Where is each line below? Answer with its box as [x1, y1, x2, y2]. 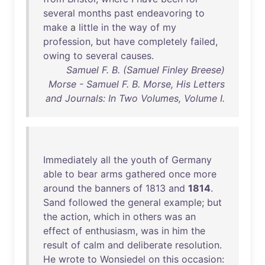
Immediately [43, 154, 98, 166]
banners [95, 182, 130, 194]
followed [69, 196, 108, 208]
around [43, 182, 75, 194]
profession [43, 35, 91, 47]
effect [43, 225, 70, 237]
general [128, 196, 161, 208]
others [133, 211, 161, 222]
